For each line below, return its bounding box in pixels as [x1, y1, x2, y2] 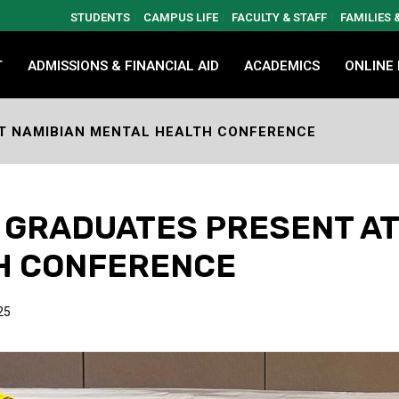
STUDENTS [70, 11, 130, 24]
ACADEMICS [244, 57, 320, 74]
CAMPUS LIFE [143, 11, 218, 24]
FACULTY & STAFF [232, 11, 327, 24]
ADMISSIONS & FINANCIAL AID [28, 57, 219, 74]
